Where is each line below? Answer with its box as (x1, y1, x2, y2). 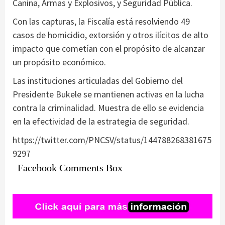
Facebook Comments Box (18, 162, 123, 173)
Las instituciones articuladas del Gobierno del (13, 74, 183, 86)
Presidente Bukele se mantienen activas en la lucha (13, 88, 204, 100)
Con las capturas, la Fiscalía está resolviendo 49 (13, 15, 190, 27)
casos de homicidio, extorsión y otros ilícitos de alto (13, 29, 208, 41)
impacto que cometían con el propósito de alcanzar (13, 42, 205, 54)
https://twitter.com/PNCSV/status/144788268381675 (13, 134, 211, 146)
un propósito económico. (13, 56, 106, 68)
